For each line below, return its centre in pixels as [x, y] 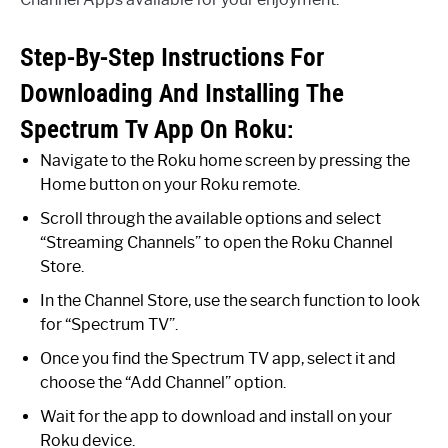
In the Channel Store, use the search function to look [230, 301]
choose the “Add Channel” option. [163, 383]
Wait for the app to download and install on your [216, 417]
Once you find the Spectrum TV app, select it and [218, 359]
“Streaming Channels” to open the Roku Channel [216, 243]
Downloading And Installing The [182, 93]
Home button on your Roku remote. [170, 185]
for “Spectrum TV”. [109, 325]
